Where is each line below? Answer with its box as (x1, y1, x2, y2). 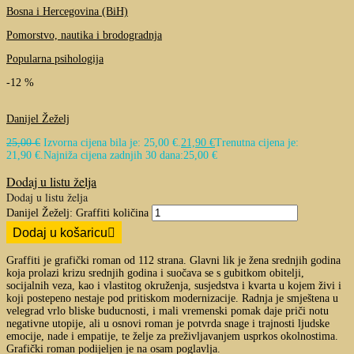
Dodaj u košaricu (13, 225, 107, 239)
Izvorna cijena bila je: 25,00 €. (43, 136, 181, 149)
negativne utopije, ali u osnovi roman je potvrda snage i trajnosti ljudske (6, 317, 330, 330)
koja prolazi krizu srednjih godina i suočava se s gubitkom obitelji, (6, 266, 304, 279)
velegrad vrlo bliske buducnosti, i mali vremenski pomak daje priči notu (6, 304, 329, 317)
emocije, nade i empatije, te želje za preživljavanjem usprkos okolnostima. (6, 330, 338, 342)
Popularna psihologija (6, 52, 104, 65)
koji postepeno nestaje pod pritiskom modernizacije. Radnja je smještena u (6, 292, 338, 304)
